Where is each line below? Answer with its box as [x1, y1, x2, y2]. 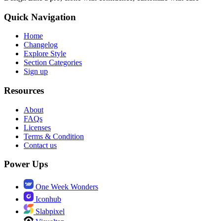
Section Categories [24, 58, 82, 67]
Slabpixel [34, 207, 65, 216]
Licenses [24, 123, 51, 132]
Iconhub [34, 195, 61, 204]
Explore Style [24, 49, 66, 58]
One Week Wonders [34, 183, 98, 191]
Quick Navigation [4, 11, 76, 22]
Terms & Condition [24, 132, 84, 141]
